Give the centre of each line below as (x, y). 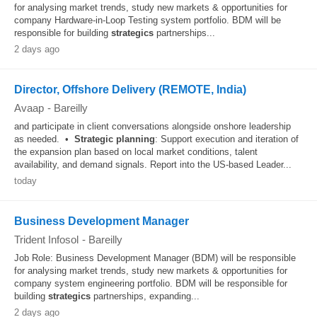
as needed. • (44, 139)
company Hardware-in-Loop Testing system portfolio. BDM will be (148, 20)
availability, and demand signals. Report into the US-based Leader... (153, 165)
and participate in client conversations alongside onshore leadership (152, 126)
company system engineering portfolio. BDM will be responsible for (151, 283)
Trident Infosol (46, 240)
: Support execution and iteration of (227, 139)
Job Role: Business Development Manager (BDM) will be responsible (155, 258)
